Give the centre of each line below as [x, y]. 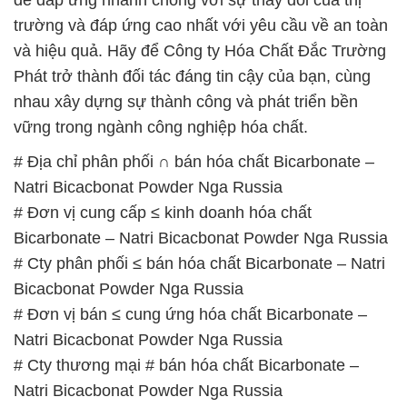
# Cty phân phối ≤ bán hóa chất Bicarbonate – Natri [199, 263]
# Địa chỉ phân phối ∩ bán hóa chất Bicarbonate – [194, 161]
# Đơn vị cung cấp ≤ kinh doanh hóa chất [163, 212]
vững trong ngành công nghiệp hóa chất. [161, 127]
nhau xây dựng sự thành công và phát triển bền [186, 101]
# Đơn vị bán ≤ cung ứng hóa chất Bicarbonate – [190, 314]
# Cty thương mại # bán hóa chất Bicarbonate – [186, 365]
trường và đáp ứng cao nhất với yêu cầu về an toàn [201, 25]
